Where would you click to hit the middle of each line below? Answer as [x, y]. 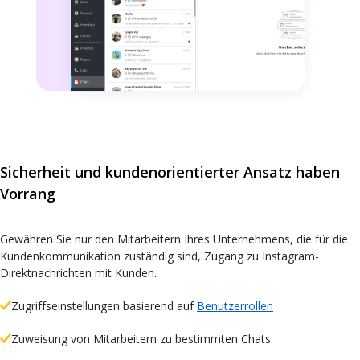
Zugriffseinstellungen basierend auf [104, 306]
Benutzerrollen [235, 306]
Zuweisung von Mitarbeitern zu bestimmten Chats [141, 339]
